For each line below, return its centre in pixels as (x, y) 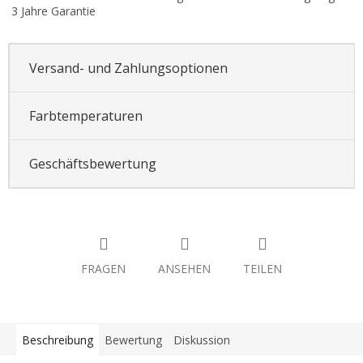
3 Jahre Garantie (52, 11)
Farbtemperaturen (85, 115)
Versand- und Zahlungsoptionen (128, 68)
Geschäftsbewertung (92, 163)
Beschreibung (58, 340)
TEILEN (263, 269)
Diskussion (202, 340)
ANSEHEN (184, 269)
